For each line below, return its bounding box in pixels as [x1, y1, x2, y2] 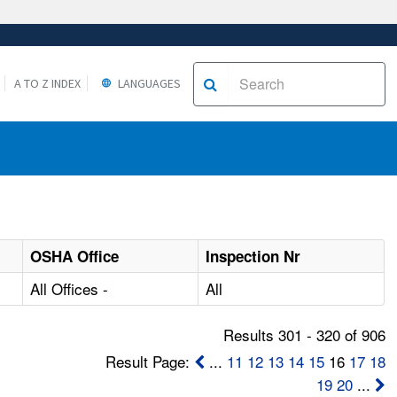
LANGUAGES [114, 74, 181, 91]
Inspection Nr [206, 245, 301, 268]
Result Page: [105, 350, 194, 373]
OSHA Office [30, 245, 120, 268]
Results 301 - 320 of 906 [222, 323, 385, 346]
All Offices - [30, 277, 109, 300]
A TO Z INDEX [13, 74, 81, 91]
